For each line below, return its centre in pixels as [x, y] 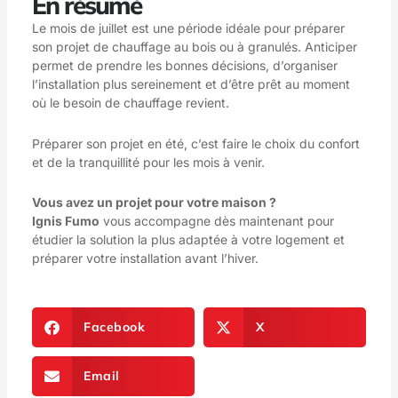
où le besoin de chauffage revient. [130, 103]
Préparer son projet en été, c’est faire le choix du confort [195, 143]
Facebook [115, 326]
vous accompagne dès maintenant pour [216, 221]
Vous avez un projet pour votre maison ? [154, 203]
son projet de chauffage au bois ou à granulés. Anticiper [194, 47]
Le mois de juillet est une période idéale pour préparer [188, 28]
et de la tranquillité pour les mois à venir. [148, 162]
